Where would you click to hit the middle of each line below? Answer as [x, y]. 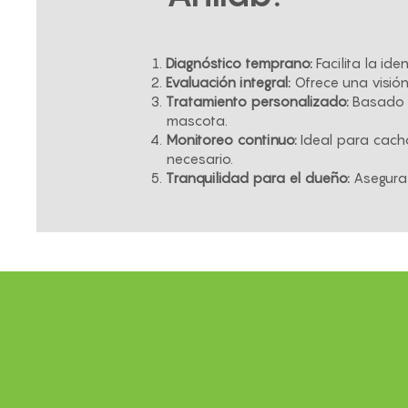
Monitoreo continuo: [231, 139]
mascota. [197, 120]
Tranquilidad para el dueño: [258, 178]
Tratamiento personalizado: [257, 101]
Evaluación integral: [228, 82]
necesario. [199, 158]
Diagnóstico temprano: [239, 63]
